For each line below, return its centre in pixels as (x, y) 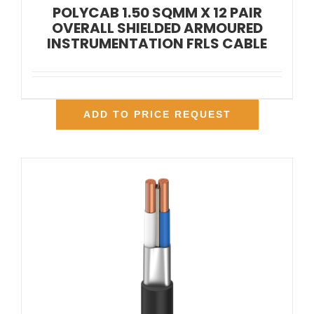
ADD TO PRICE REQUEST (157, 115)
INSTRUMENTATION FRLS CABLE (157, 44)
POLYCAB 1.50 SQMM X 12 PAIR (157, 13)
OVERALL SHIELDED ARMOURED (157, 28)
